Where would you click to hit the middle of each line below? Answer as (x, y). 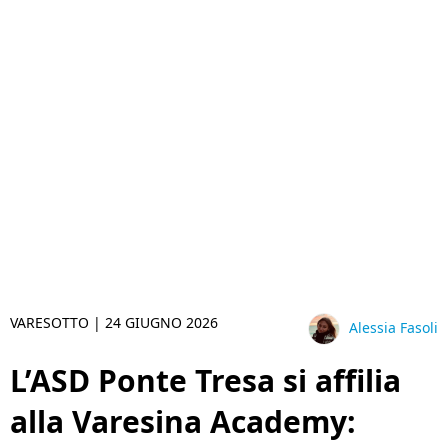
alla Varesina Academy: (183, 421)
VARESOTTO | (57, 322)
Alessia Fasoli (393, 328)
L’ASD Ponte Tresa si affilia (205, 380)
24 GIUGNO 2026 (161, 322)
